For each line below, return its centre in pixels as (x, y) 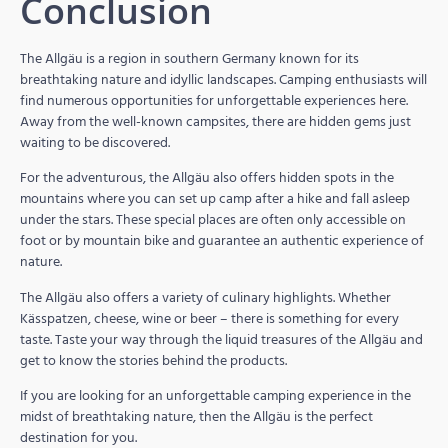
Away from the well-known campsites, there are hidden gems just (215, 122)
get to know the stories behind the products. (153, 360)
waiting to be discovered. (95, 143)
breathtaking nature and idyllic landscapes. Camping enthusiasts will (223, 80)
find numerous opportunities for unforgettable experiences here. (214, 101)
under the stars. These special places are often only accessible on (213, 220)
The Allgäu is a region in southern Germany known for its (189, 59)
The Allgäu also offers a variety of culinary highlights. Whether (205, 297)
